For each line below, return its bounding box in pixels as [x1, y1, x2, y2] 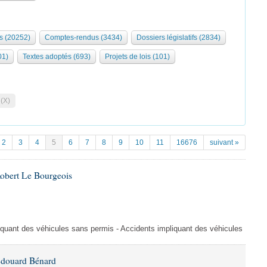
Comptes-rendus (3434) [45, 33, 122, 42]
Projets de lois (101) [105, 52, 170, 61]
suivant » [210, 138, 239, 147]
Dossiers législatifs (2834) [136, 33, 221, 42]
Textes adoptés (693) [23, 52, 91, 61]
